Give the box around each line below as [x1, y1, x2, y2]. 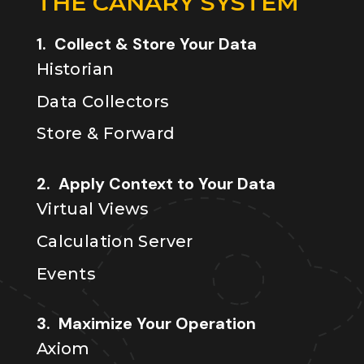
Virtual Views [36, 199, 149, 219]
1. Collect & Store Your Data [36, 32, 257, 54]
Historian [36, 58, 115, 79]
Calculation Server [36, 231, 193, 251]
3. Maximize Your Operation [36, 313, 256, 335]
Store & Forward [36, 123, 175, 144]
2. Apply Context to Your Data [36, 173, 275, 195]
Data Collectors [36, 91, 169, 111]
